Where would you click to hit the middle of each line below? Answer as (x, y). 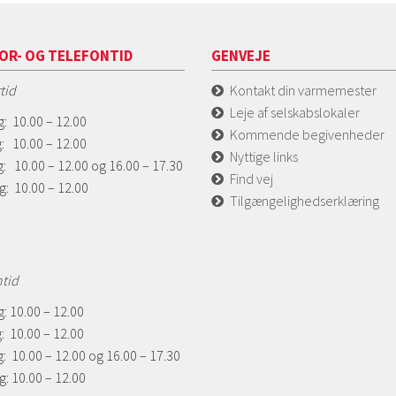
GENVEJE (241, 55)
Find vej (251, 178)
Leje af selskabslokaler (295, 112)
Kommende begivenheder (307, 134)
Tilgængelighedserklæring (305, 200)
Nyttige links (264, 156)
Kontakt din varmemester (303, 90)
